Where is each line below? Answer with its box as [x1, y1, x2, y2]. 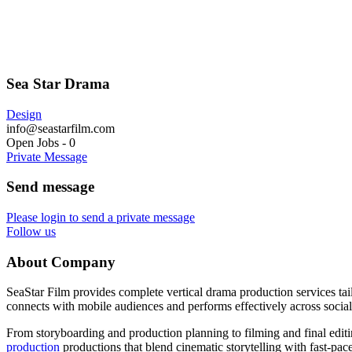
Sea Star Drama [6, 75, 110, 92]
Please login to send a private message [6, 210, 195, 224]
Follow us [6, 224, 56, 238]
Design [6, 107, 42, 121]
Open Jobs [6, 135, 59, 149]
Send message [6, 178, 94, 196]
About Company [6, 253, 115, 270]
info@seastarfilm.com [6, 121, 115, 135]
